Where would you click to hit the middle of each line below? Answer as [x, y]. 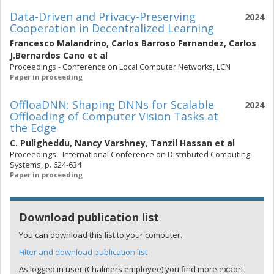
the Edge [33, 128]
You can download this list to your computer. [101, 235]
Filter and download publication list [83, 252]
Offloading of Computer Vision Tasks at [114, 116]
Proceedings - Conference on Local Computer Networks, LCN [120, 67]
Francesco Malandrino [58, 43]
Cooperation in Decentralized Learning [112, 28]
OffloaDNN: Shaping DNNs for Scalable [112, 105]
